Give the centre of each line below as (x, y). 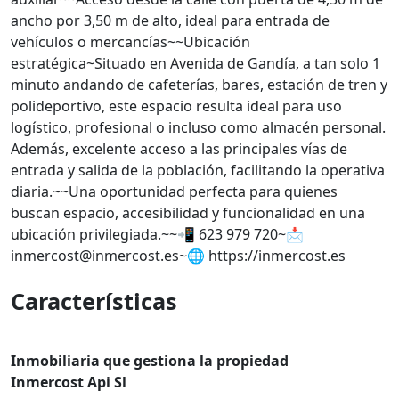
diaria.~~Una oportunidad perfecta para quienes (174, 191)
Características (94, 301)
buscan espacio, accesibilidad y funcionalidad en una (188, 213)
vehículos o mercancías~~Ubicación (130, 42)
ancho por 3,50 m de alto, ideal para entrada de (170, 20)
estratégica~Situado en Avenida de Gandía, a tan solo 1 (195, 63)
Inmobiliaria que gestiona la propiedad (150, 361)
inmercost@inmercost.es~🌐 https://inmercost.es (178, 256)
